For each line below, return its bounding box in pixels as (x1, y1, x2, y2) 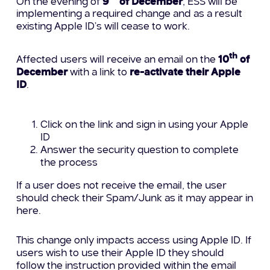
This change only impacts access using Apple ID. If (16, 235, 252, 246)
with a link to (67, 67, 130, 78)
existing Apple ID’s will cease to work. (16, 22, 190, 33)
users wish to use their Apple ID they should (16, 248, 225, 259)
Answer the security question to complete (40, 145, 239, 155)
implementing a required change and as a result (16, 9, 243, 20)
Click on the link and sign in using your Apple (40, 119, 249, 130)
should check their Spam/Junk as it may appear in (16, 193, 254, 204)
